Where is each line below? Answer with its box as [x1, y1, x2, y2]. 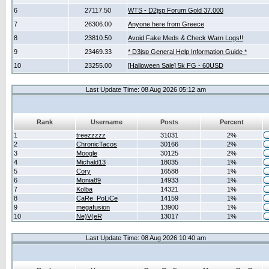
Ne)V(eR [76, 213, 102, 220]
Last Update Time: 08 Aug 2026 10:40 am [85, 234, 206, 241]
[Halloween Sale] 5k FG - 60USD [128, 62, 223, 69]
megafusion [76, 204, 110, 211]
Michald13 [76, 159, 106, 166]
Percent [219, 118, 244, 125]
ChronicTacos [76, 141, 117, 148]
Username [91, 118, 122, 125]
